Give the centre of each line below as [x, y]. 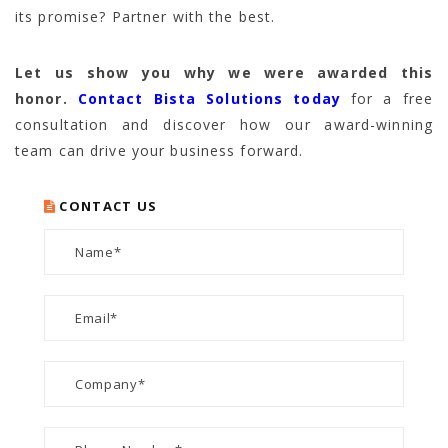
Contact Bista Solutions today [209, 99]
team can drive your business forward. [159, 151]
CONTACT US [108, 206]
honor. [41, 99]
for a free [387, 99]
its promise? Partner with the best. [145, 17]
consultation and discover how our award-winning [224, 125]
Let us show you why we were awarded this [224, 73]
